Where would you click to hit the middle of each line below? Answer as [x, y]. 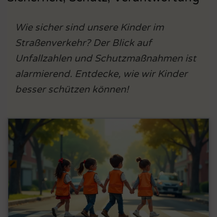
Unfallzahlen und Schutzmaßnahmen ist [106, 59]
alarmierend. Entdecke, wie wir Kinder [101, 74]
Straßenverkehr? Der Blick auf [83, 43]
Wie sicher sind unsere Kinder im [89, 28]
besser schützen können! [72, 90]
